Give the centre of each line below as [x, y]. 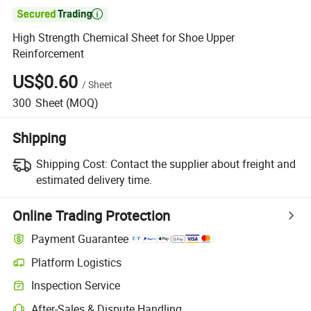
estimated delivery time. [94, 179]
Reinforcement [49, 54]
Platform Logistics [77, 262]
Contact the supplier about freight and [203, 163]
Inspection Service [76, 286]
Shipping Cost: [72, 163]
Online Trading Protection [92, 215]
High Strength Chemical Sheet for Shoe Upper [124, 38]
